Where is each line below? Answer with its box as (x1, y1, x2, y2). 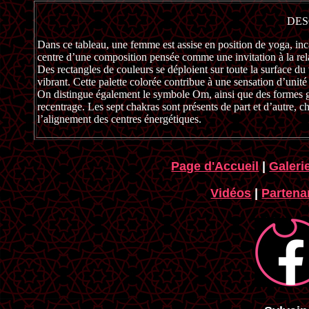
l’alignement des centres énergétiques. (37, 113, 201, 125)
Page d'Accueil (171, 159, 259, 173)
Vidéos (210, 186, 252, 200)
